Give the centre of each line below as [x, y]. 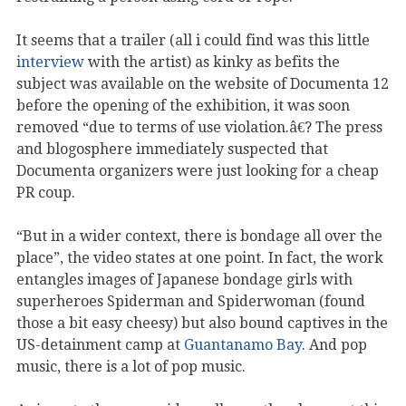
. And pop [334, 344]
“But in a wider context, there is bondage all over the [199, 236]
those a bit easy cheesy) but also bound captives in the [202, 323]
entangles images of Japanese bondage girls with [184, 279]
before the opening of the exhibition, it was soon [183, 105]
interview [50, 62]
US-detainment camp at [100, 344]
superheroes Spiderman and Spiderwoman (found [191, 301]
